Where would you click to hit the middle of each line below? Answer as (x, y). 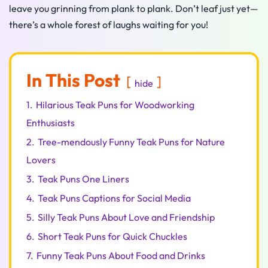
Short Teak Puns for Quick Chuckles (112, 236)
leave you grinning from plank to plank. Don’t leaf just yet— (134, 8)
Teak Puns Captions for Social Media (114, 198)
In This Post (73, 80)
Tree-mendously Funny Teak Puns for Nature (131, 142)
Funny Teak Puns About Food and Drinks (121, 255)
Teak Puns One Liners (83, 179)
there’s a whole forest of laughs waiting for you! (109, 25)
